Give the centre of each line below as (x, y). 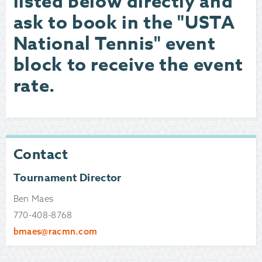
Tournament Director (67, 177)
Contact (41, 154)
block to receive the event (128, 65)
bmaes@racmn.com (55, 231)
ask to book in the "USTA (124, 23)
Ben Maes (33, 198)
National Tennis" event (114, 44)
